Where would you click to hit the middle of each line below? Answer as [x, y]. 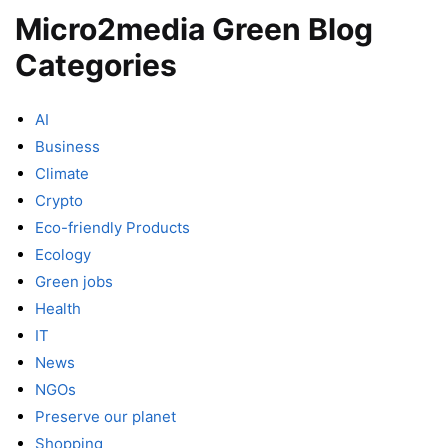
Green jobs [74, 281]
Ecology [63, 254]
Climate [62, 173]
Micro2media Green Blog [194, 28]
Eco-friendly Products [112, 227]
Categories [96, 64]
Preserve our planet [105, 416]
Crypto [59, 200]
